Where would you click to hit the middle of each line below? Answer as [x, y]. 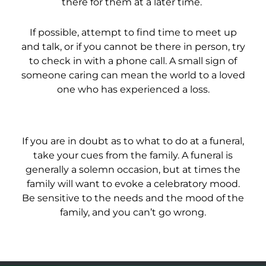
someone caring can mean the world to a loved [133, 75]
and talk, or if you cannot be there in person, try [133, 47]
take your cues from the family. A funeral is [133, 156]
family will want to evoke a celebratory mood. [133, 184]
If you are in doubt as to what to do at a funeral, [133, 141]
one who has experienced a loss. [133, 90]
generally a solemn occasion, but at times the [133, 170]
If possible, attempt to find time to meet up [133, 33]
